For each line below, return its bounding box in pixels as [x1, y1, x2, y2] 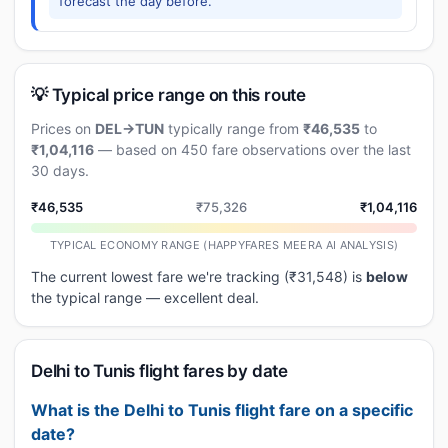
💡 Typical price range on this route [31, 85, 306, 105]
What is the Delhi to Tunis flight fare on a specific [31, 400, 413, 420]
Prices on [31, 120, 95, 137]
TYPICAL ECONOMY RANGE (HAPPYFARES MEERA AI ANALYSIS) [49, 238, 399, 252]
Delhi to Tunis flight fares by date [31, 361, 288, 381]
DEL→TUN [95, 120, 164, 137]
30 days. [31, 162, 89, 179]
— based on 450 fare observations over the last [94, 141, 411, 158]
